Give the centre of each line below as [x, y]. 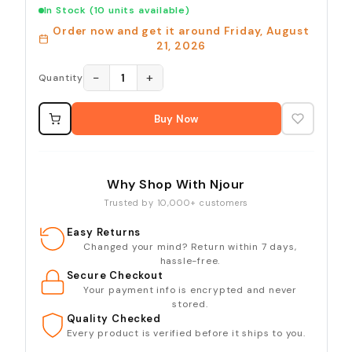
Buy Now [176, 119]
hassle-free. [190, 261]
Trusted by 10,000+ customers [176, 203]
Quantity [60, 78]
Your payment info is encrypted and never [190, 290]
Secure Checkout [115, 276]
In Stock [66, 11]
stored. [190, 304]
